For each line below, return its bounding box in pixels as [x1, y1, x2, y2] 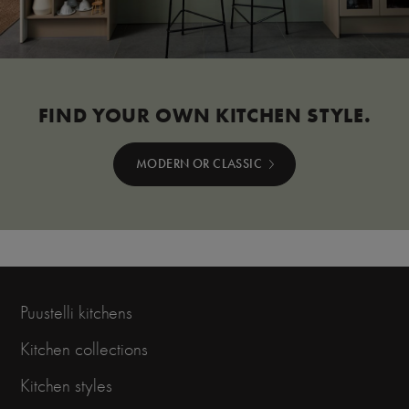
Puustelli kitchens [20, 302, 132, 324]
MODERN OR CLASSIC [135, 155, 263, 172]
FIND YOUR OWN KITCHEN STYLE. [37, 101, 372, 128]
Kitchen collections [20, 339, 148, 361]
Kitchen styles [20, 375, 112, 397]
